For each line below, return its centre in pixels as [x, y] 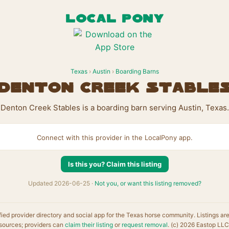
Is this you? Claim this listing [114, 164]
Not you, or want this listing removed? [148, 183]
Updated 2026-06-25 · [61, 183]
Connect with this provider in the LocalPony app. [114, 138]
